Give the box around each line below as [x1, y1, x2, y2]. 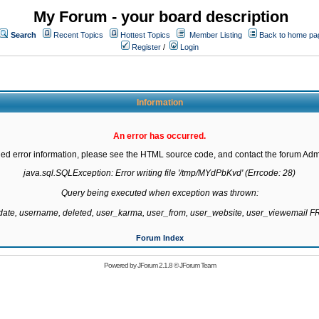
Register [130, 43, 161, 51]
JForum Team [179, 261, 216, 269]
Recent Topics [53, 31, 103, 39]
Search [11, 31, 36, 39]
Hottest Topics [120, 31, 170, 39]
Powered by [103, 261, 137, 269]
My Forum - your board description [33, 8, 288, 26]
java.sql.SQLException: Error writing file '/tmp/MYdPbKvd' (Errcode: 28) [23, 168, 296, 178]
